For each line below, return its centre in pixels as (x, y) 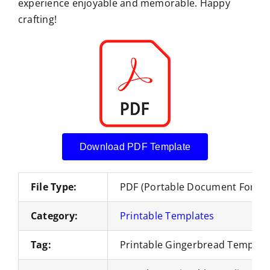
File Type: (54, 187)
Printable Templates (167, 215)
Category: (54, 215)
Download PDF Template (135, 146)
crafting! (37, 19)
